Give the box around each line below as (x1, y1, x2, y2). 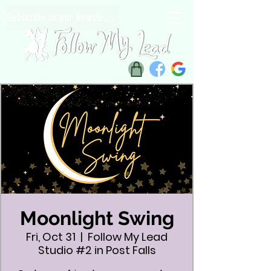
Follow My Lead (88, 229, 168, 244)
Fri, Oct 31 (26, 229, 76, 244)
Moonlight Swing (19, 207, 174, 229)
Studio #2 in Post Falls (38, 243, 156, 258)
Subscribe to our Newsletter (103, 10, 115, 24)
